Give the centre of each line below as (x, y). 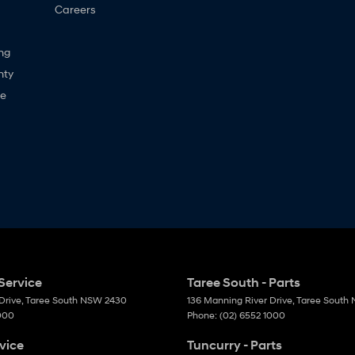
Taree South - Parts (244, 283)
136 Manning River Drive (240, 300)
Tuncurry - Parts (235, 345)
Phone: (203, 315)
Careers (75, 10)
